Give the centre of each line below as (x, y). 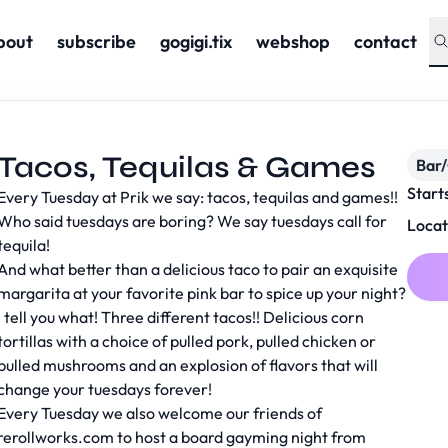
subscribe (96, 41)
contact (385, 41)
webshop (292, 41)
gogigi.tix (195, 41)
